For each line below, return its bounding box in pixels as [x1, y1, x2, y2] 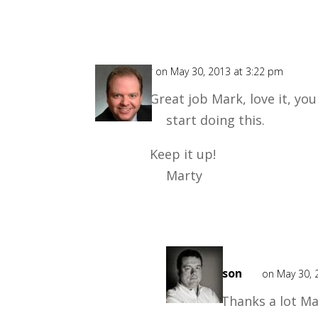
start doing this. [166, 111, 265, 128]
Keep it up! [150, 145, 216, 163]
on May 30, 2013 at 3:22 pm [155, 64, 284, 78]
